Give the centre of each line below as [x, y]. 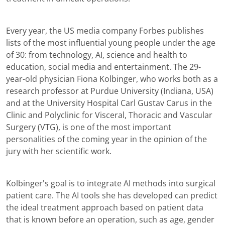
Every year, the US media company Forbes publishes [105, 31]
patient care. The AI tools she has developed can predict [112, 196]
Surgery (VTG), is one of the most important [89, 127]
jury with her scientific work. [60, 151]
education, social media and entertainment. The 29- [103, 67]
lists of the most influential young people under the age [111, 43]
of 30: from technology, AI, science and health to [97, 55]
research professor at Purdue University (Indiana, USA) [110, 91]
